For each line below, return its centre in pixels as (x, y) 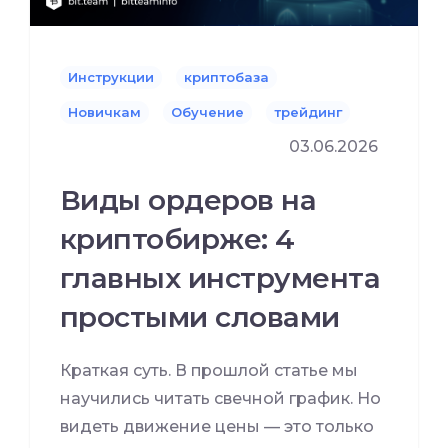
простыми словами (200, 317)
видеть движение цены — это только (217, 426)
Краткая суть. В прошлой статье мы (209, 370)
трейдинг (308, 112)
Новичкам (104, 112)
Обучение (207, 112)
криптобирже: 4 (177, 239)
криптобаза (226, 77)
